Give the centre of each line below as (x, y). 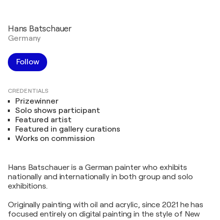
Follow (28, 62)
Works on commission (55, 138)
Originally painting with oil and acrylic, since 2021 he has (106, 205)
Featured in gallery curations (68, 129)
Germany (25, 38)
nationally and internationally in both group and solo (100, 177)
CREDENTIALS (28, 91)
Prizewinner (37, 101)
